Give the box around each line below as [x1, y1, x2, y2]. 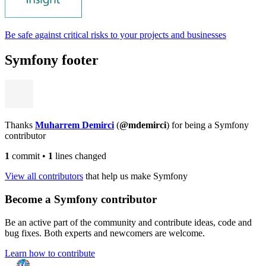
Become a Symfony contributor [5, 193, 157, 206]
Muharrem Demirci [35, 120, 114, 131]
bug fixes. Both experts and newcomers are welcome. [5, 227, 205, 238]
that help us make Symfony [83, 171, 188, 182]
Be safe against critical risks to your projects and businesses [5, 29, 226, 40]
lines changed [53, 151, 106, 161]
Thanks [5, 120, 35, 131]
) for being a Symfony [166, 120, 249, 131]
